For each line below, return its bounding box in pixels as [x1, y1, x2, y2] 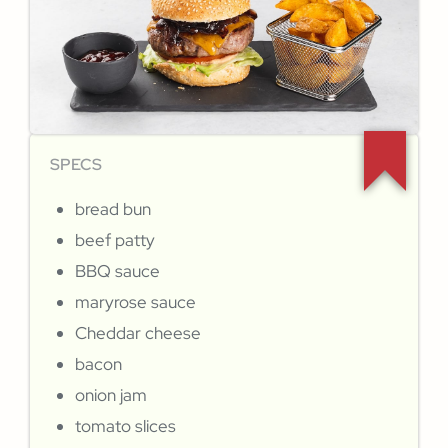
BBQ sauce [75, 260, 160, 283]
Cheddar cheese [75, 322, 201, 345]
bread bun [75, 198, 151, 221]
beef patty [75, 229, 155, 252]
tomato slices [75, 415, 176, 438]
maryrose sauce [75, 291, 196, 314]
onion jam [75, 384, 147, 407]
